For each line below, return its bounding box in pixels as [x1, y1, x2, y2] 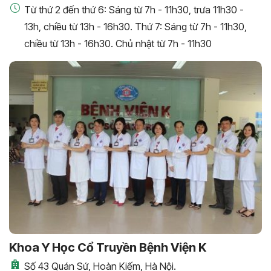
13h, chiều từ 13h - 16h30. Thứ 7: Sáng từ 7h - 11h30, [24, 20, 247, 33]
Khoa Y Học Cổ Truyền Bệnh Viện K [9, 240, 206, 255]
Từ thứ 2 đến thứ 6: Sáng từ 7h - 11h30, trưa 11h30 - [24, 3, 244, 16]
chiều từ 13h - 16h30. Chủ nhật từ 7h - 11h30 [24, 37, 212, 50]
